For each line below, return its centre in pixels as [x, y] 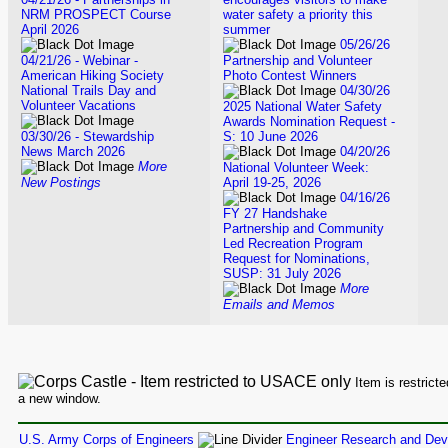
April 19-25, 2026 [272, 182]
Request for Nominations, [296, 258]
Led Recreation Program [293, 243]
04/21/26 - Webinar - [79, 60]
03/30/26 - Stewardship [87, 136]
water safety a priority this [298, 14]
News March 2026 [73, 151]
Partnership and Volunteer [297, 60]
